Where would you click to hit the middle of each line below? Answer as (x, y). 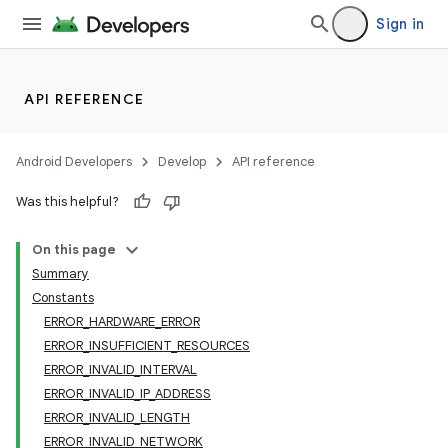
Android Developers (74, 161)
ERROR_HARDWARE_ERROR (122, 321)
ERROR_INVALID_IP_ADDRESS (127, 393)
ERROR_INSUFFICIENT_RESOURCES (147, 345)
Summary (60, 273)
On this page (74, 249)
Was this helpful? (67, 201)
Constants (63, 297)
